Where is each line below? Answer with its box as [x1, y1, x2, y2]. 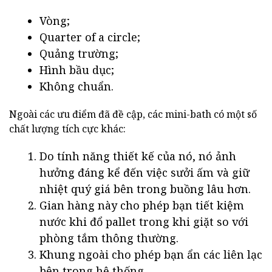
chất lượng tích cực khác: [9, 121, 126, 135]
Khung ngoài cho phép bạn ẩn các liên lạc [39, 246, 262, 262]
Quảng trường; [39, 46, 118, 61]
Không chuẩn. [39, 78, 114, 93]
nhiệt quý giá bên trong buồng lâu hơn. [39, 181, 251, 196]
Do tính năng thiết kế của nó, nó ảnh [39, 148, 236, 163]
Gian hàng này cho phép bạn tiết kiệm [39, 197, 244, 212]
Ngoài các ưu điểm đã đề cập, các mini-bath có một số [9, 107, 257, 121]
